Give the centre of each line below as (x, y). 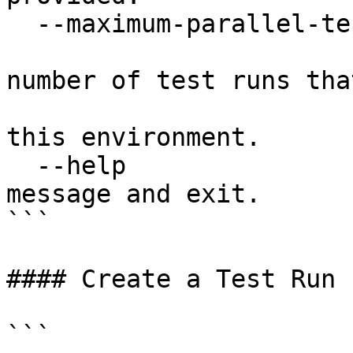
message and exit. (134, 194)
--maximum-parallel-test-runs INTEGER (21, 24)
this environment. (134, 137)
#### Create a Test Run (171, 279)
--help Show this (21, 165)
